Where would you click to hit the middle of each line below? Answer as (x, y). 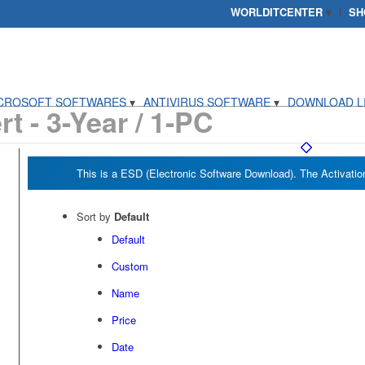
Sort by (95, 216)
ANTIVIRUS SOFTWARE (207, 102)
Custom (130, 266)
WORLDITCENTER (277, 12)
